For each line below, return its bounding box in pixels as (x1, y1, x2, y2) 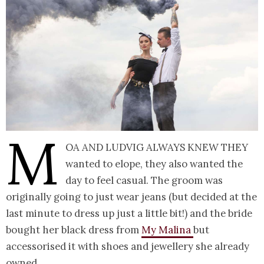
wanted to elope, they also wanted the (65, 157, 243, 170)
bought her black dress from (6, 223, 141, 236)
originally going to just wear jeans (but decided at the (6, 190, 257, 203)
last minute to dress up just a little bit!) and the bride (6, 206, 252, 220)
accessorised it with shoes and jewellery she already (6, 239, 249, 253)
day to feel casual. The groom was (65, 173, 223, 187)
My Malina (141, 223, 193, 236)
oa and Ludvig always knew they (65, 140, 248, 154)
